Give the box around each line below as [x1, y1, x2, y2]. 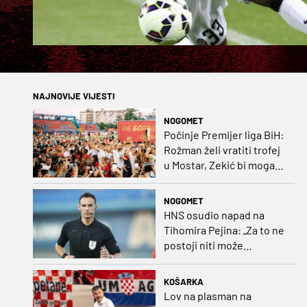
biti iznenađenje [163, 173, 241, 186]
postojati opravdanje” [163, 254, 266, 267]
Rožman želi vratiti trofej [163, 143, 280, 156]
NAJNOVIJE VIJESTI [33, 90, 114, 102]
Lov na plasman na [163, 289, 251, 303]
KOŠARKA [163, 276, 204, 288]
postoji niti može [163, 238, 243, 252]
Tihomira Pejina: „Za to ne [163, 223, 284, 237]
